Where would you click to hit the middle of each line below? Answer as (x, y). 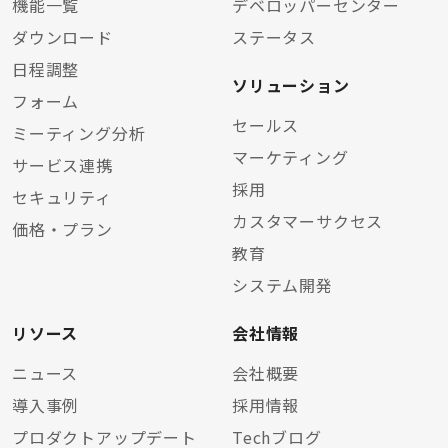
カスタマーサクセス (308, 221)
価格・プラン (62, 229)
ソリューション (291, 85)
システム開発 (282, 285)
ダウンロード (62, 37)
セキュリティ (62, 197)
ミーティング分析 (79, 133)
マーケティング (290, 157)
